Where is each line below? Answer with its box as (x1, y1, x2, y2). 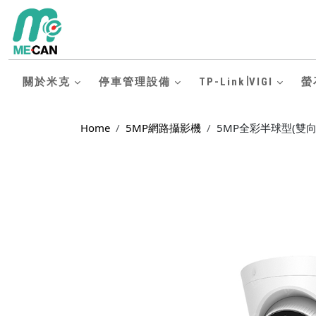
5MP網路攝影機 (126, 121, 201, 135)
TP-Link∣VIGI (199, 75, 273, 88)
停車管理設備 (99, 75, 171, 88)
